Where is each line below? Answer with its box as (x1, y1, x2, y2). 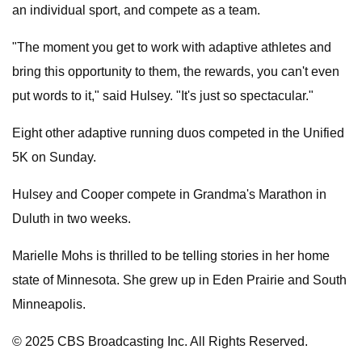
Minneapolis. (12, 297, 86, 311)
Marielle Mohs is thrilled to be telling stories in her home (12, 249, 330, 263)
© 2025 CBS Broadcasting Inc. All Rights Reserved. (12, 335, 308, 348)
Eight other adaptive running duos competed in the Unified (12, 126, 344, 140)
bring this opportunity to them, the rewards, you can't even (12, 65, 339, 78)
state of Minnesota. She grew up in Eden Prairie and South (12, 273, 347, 287)
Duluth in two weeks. (12, 212, 131, 225)
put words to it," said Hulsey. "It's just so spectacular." (12, 89, 314, 103)
